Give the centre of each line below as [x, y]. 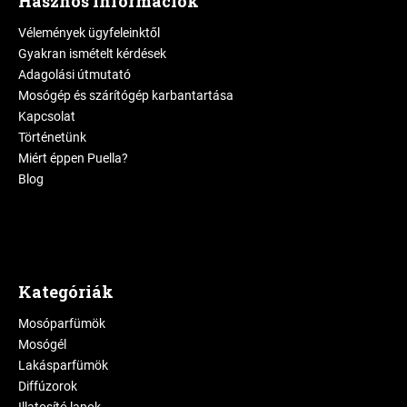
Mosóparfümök [62, 323]
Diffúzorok [48, 386]
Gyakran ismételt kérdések [92, 53]
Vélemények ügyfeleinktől [89, 32]
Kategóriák [66, 291]
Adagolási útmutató [74, 74]
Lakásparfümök [63, 365]
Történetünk [52, 137]
